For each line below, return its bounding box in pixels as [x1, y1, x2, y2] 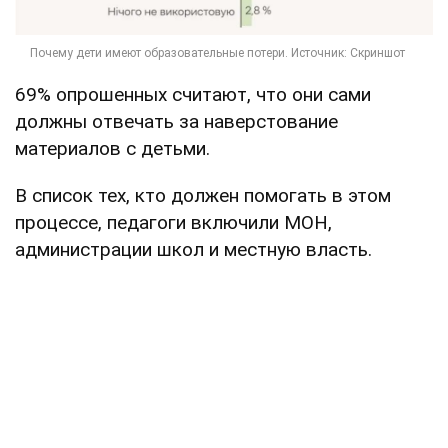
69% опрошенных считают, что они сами [15, 83, 371, 107]
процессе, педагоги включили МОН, [15, 211, 332, 235]
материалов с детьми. [15, 137, 210, 161]
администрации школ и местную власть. [15, 238, 372, 262]
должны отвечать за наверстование [15, 110, 338, 134]
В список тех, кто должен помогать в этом [15, 184, 391, 208]
